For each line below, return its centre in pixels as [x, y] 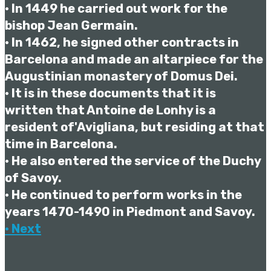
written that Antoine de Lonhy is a [110, 110]
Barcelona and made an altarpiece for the [134, 59]
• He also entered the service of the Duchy [133, 161]
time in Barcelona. [61, 144]
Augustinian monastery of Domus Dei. [121, 76]
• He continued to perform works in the [123, 195]
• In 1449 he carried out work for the [116, 8]
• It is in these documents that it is [110, 93]
